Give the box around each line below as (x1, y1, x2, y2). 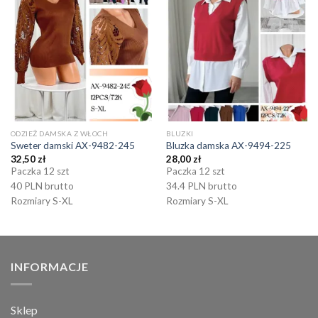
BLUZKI (165, 128, 194, 138)
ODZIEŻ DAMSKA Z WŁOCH (10, 128, 109, 138)
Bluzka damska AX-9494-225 (165, 140, 291, 152)
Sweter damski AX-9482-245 (10, 140, 135, 152)
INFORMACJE (11, 260, 89, 274)
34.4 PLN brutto (165, 180, 237, 192)
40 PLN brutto (10, 180, 74, 192)
